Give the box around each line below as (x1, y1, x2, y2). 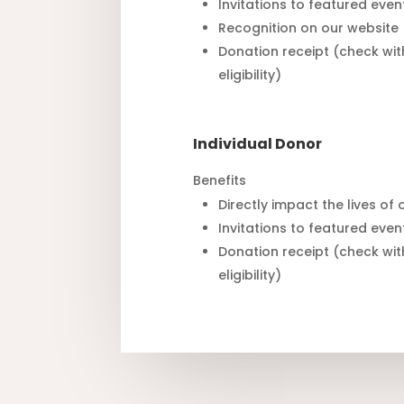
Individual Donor (193, 133, 323, 155)
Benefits (193, 171, 247, 190)
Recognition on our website (218, 19, 399, 38)
